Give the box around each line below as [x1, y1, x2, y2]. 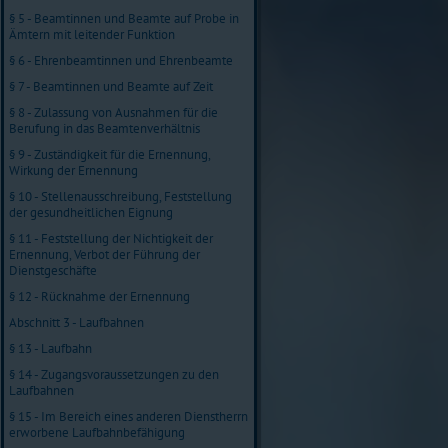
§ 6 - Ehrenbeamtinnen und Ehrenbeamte [9, 51, 233, 69]
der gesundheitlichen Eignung [9, 203, 173, 221]
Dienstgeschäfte [9, 261, 97, 279]
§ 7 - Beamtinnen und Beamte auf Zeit [9, 77, 213, 95]
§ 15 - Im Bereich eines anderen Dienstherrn [9, 407, 248, 425]
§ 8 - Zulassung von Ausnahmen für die [9, 103, 218, 121]
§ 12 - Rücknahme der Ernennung [9, 287, 190, 305]
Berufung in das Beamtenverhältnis [9, 119, 200, 137]
